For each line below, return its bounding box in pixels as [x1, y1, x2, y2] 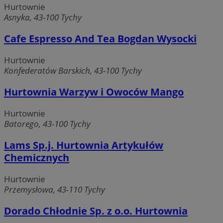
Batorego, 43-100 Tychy [4, 118, 91, 130]
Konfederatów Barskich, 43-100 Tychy [4, 64, 142, 76]
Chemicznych [4, 151, 69, 165]
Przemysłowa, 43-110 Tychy [4, 184, 105, 196]
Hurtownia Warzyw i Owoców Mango [4, 85, 184, 99]
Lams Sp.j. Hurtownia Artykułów [4, 138, 163, 152]
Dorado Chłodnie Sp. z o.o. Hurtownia [4, 204, 188, 218]
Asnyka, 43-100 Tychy [4, 11, 82, 23]
